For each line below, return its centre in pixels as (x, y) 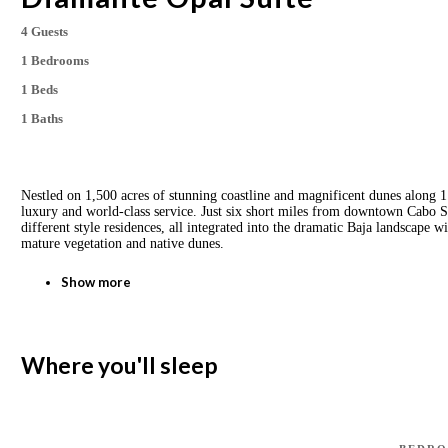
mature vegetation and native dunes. (122, 244)
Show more (96, 281)
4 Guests (44, 32)
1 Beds (39, 90)
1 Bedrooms (55, 61)
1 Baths (42, 119)
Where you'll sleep (119, 365)
